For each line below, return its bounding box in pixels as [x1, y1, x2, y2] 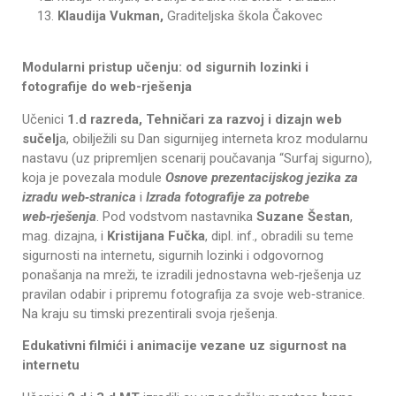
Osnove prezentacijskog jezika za [165, 169, 358, 186]
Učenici [22, 110, 67, 127]
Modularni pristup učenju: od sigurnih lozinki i [22, 59, 308, 76]
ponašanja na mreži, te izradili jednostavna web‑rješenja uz [22, 266, 362, 283]
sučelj [22, 130, 59, 147]
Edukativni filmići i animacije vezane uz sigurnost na [22, 338, 346, 354]
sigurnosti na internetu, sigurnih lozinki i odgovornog [22, 247, 324, 263]
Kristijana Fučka [107, 227, 205, 244]
